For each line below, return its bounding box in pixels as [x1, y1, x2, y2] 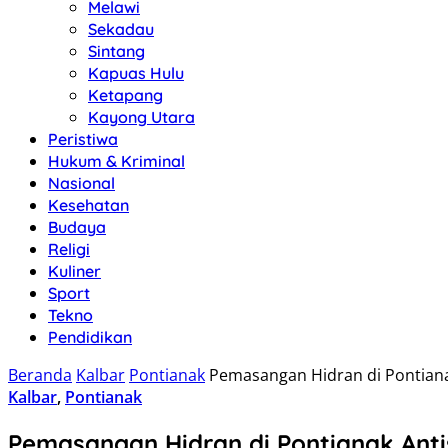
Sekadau [88, 19, 154, 39]
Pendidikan [48, 327, 132, 347]
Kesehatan [48, 195, 129, 215]
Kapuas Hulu [88, 63, 184, 83]
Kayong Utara [88, 107, 195, 127]
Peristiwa [48, 129, 118, 149]
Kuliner [48, 261, 101, 281]
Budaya [48, 217, 106, 237]
